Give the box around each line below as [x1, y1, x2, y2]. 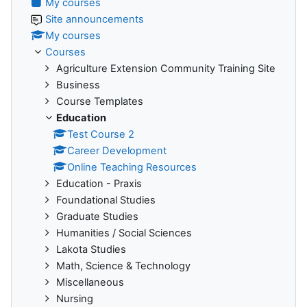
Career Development [67, 144, 167, 157]
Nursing [56, 292, 93, 305]
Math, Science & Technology [56, 259, 191, 272]
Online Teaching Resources [67, 160, 197, 173]
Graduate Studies [56, 210, 138, 223]
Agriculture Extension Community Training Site [56, 62, 275, 75]
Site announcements [45, 12, 144, 25]
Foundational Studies [56, 193, 156, 206]
